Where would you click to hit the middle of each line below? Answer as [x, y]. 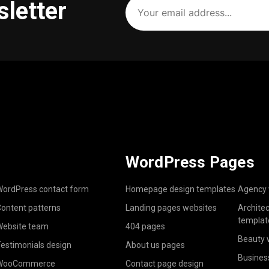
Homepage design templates [180, 189]
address [144, 18]
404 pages [145, 226]
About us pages [155, 245]
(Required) [147, 28]
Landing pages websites [171, 207]
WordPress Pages [190, 162]
